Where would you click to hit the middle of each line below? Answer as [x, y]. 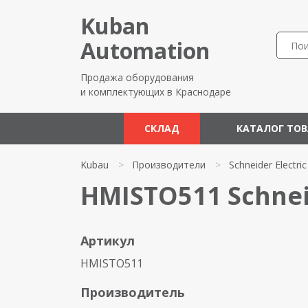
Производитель [133, 292]
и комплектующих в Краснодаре [156, 92]
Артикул [108, 241]
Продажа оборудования [137, 77]
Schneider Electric [268, 165]
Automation [145, 51]
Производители [169, 165]
